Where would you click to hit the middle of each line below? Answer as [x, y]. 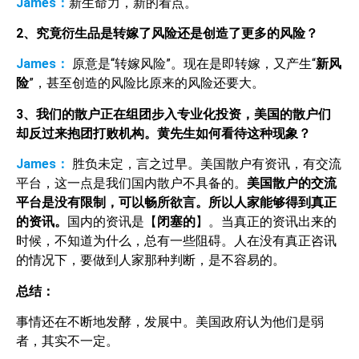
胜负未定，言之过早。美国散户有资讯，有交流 [207, 164]
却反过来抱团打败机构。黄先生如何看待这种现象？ [163, 133]
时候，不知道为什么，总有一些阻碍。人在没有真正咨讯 [176, 241]
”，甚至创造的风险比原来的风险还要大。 [147, 83]
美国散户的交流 [292, 184]
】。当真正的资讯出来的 [266, 222]
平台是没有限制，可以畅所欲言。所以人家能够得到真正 [176, 203]
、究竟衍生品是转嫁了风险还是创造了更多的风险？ [171, 34]
